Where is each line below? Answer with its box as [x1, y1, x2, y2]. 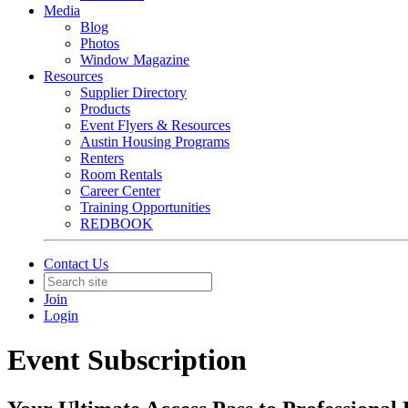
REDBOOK [80, 216, 153, 231]
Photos [80, 36, 119, 51]
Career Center [80, 183, 160, 199]
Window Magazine [80, 52, 189, 67]
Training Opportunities [80, 199, 210, 215]
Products [80, 101, 130, 117]
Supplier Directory [80, 85, 187, 100]
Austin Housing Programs [80, 134, 229, 149]
